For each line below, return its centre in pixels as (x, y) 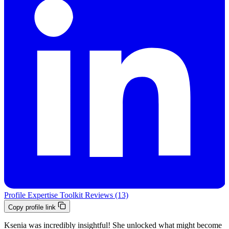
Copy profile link (33, 208)
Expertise (44, 195)
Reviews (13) (107, 195)
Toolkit (72, 195)
